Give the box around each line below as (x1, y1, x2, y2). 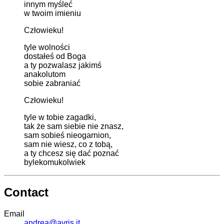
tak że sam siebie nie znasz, (24, 121, 123, 130)
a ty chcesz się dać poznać (24, 148, 119, 157)
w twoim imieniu (24, 8, 81, 17)
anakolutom (24, 69, 65, 78)
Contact (4, 185, 48, 199)
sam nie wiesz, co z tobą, (24, 139, 112, 148)
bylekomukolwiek (24, 157, 85, 166)
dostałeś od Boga (24, 51, 86, 60)
